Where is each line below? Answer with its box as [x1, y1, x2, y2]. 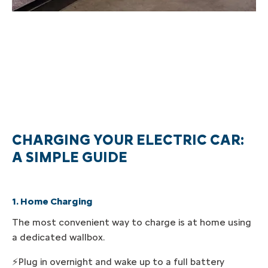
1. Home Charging [12, 196, 93, 208]
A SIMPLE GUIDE [12, 148, 127, 166]
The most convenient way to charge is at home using [12, 217, 251, 229]
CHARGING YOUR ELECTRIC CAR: [12, 131, 244, 149]
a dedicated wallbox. [12, 232, 105, 243]
